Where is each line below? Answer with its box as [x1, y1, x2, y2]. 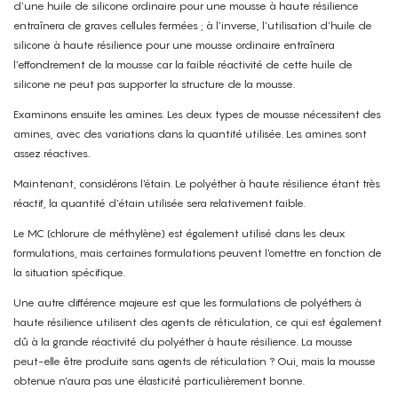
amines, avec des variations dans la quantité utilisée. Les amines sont [13, 127, 367, 141]
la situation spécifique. [13, 266, 125, 280]
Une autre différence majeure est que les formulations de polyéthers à [13, 296, 362, 310]
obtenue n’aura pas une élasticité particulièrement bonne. [13, 374, 305, 388]
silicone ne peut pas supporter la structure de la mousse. [13, 77, 295, 92]
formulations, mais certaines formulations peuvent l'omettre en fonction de [13, 246, 382, 260]
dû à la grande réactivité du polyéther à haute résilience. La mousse [13, 335, 353, 349]
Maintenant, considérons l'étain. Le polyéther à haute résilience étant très [13, 177, 380, 191]
